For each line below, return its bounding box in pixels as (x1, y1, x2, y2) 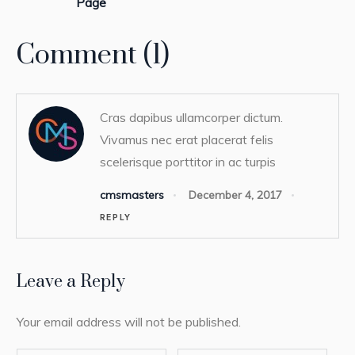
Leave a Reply (16, 271, 125, 293)
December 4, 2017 (189, 188, 282, 203)
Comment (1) (16, 37, 170, 73)
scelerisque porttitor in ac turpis (100, 153, 276, 170)
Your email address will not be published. (16, 314, 241, 330)
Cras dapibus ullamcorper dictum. (100, 109, 283, 125)
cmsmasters (100, 188, 164, 203)
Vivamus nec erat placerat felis (100, 131, 273, 147)
